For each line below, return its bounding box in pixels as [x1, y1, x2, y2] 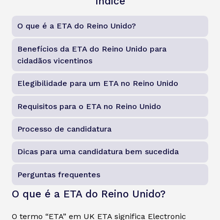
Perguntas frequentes [17, 169, 101, 179]
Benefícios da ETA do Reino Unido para [17, 44, 167, 54]
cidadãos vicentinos [17, 55, 93, 65]
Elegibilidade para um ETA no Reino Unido [17, 79, 179, 88]
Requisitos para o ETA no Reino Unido [17, 101, 162, 111]
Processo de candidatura [17, 124, 112, 134]
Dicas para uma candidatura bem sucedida [17, 147, 179, 157]
